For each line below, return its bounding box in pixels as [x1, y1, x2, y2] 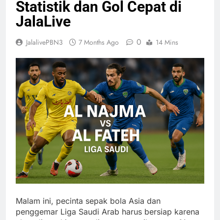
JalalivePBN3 [26, 37, 63, 48]
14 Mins [156, 37, 178, 48]
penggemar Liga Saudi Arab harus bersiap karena [16, 207, 199, 217]
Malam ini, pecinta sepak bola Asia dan [16, 196, 161, 206]
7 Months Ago [79, 37, 119, 48]
